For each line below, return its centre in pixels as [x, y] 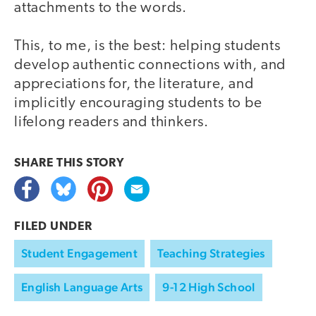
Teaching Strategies [211, 254]
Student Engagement [80, 254]
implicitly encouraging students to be [138, 104]
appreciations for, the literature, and [134, 85]
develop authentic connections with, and [150, 66]
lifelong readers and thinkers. [112, 123]
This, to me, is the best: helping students [147, 47]
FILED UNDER [53, 227]
